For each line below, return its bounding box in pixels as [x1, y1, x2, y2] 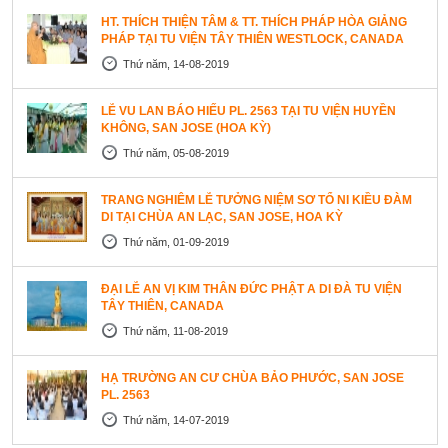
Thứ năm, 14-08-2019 [123, 58, 229, 71]
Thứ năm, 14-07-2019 [123, 414, 229, 427]
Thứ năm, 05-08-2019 [123, 147, 229, 160]
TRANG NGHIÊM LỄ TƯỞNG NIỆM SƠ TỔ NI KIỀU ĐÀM [101, 193, 412, 208]
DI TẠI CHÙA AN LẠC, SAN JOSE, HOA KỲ [101, 210, 343, 225]
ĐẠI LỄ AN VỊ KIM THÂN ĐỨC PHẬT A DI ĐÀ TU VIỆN [101, 282, 402, 297]
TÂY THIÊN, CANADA [101, 299, 224, 314]
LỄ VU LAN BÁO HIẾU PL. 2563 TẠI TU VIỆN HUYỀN [101, 104, 396, 119]
